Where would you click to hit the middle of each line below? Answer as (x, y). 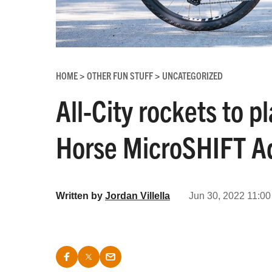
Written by (80, 196)
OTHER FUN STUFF (121, 75)
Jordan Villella (138, 196)
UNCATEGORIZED (192, 75)
